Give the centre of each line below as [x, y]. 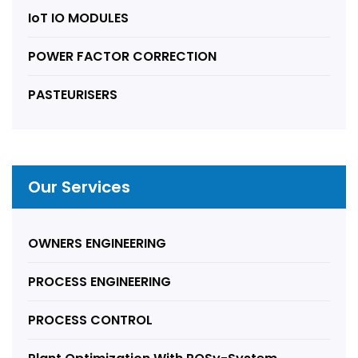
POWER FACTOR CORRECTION [122, 56]
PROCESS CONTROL [90, 320]
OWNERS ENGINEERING [97, 243]
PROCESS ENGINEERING [99, 281]
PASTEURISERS [73, 94]
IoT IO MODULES [78, 18]
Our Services [79, 187]
